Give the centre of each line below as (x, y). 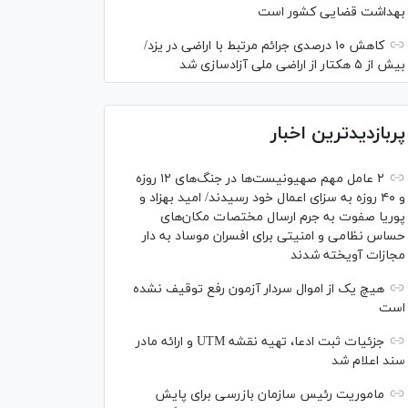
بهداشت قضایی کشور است (331, 13)
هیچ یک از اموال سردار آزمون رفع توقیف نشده (259, 290)
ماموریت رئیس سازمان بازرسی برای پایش (270, 395)
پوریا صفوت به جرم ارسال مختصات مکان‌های (283, 218)
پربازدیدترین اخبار (338, 134)
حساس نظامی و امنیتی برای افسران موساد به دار (274, 237)
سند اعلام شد (368, 362)
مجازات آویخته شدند (348, 256)
